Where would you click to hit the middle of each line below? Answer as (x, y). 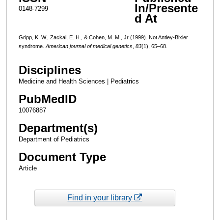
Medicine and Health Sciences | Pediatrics (79, 82)
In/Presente (166, 8)
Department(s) (58, 128)
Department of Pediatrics (54, 139)
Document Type (62, 157)
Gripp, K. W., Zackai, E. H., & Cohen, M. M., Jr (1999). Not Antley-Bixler (103, 37)
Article (27, 168)
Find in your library (101, 197)
